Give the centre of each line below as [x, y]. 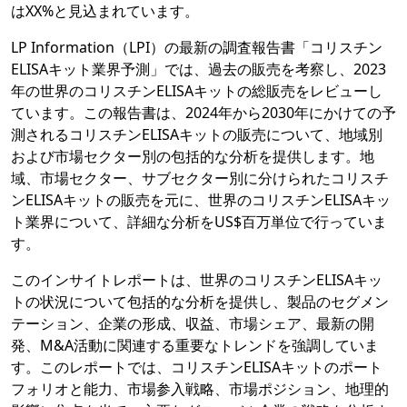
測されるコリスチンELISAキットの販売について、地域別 [197, 135]
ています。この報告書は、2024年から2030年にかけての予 [203, 113]
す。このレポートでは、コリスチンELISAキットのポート [197, 367]
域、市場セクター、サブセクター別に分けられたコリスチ [200, 179]
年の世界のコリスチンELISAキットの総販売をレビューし [197, 91]
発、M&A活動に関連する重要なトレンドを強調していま [195, 346]
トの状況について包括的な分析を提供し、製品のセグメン [200, 302]
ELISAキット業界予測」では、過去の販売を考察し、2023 [199, 69]
